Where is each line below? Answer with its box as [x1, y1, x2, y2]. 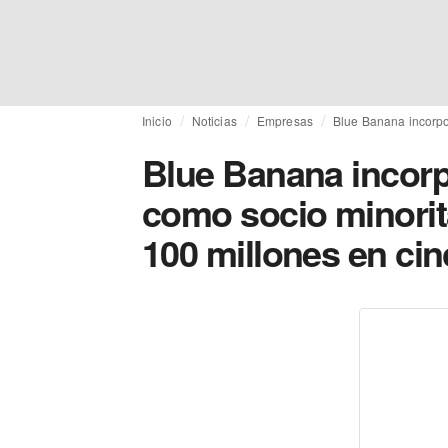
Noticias [191, 112, 237, 129]
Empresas [256, 112, 313, 129]
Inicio [142, 112, 172, 129]
